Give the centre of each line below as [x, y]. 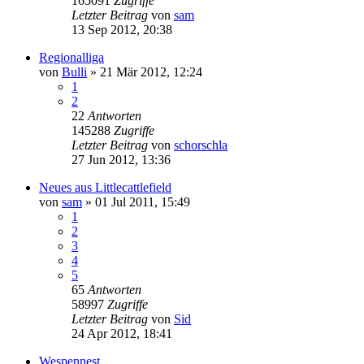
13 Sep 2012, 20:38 [122, 29]
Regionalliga [71, 57]
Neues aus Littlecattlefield [105, 187]
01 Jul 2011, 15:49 [143, 201]
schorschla [201, 145]
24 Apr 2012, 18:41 [122, 333]
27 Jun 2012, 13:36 [121, 159]
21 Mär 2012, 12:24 [151, 71]
